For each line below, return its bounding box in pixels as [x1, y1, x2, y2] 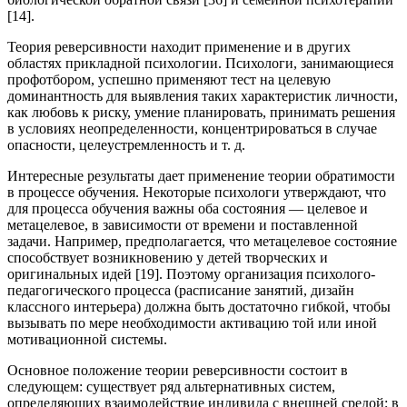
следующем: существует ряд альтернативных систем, [7, 378, 335, 394]
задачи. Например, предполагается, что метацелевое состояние [7, 233, 397, 249]
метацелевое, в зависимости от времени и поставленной [7, 216, 358, 233]
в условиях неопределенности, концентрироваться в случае [7, 120, 377, 136]
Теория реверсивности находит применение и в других [7, 38, 351, 55]
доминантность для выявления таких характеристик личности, [7, 87, 398, 104]
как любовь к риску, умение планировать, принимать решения [7, 104, 395, 120]
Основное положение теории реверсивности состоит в [7, 362, 348, 378]
